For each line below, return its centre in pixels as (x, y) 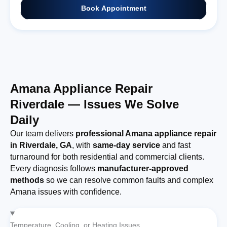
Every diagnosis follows (54, 169)
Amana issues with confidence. (66, 192)
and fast (175, 145)
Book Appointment (113, 9)
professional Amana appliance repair (146, 134)
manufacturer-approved (143, 169)
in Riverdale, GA (41, 145)
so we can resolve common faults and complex (129, 180)
